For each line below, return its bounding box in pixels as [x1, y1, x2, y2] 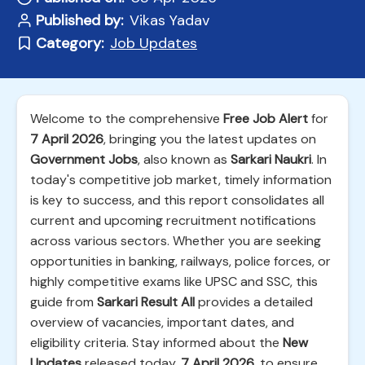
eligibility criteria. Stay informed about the [30, 334, 283, 351]
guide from [30, 293, 97, 310]
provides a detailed [195, 293, 313, 310]
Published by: [36, 11, 123, 30]
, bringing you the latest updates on [103, 130, 316, 147]
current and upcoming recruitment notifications [30, 212, 316, 229]
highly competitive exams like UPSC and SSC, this [30, 273, 318, 290]
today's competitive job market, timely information [30, 171, 332, 188]
